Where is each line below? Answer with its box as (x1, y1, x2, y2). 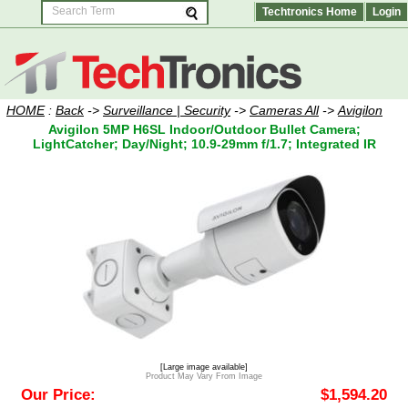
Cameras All (250, 103, 319, 117)
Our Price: (20, 385, 96, 403)
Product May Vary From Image (146, 372, 262, 381)
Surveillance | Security (103, 103, 230, 117)
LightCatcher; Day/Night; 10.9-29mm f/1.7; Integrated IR (32, 137, 376, 151)
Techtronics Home (262, 5, 357, 18)
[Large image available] (160, 362, 248, 372)
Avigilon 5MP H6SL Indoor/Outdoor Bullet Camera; (47, 122, 361, 137)
